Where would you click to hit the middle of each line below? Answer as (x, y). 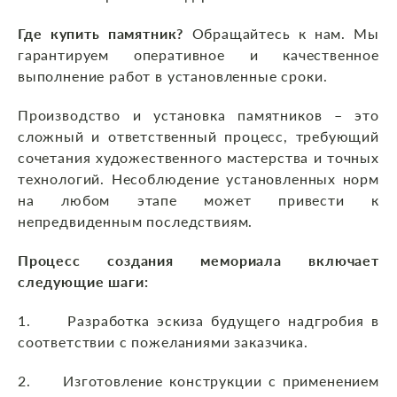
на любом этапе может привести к (198, 200)
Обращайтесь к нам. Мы (281, 34)
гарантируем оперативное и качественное (198, 55)
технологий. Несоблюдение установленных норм (198, 179)
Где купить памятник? (101, 34)
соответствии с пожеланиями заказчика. (163, 342)
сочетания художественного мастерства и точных (198, 158)
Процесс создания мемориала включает (198, 261)
